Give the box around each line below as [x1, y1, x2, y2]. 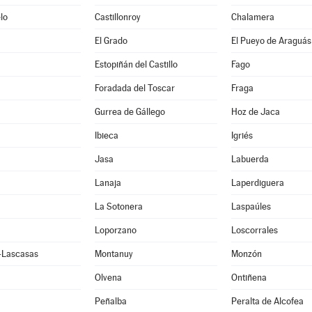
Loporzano [94, 225, 136, 235]
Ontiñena [231, 272, 267, 283]
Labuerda [231, 154, 269, 164]
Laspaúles [231, 201, 271, 212]
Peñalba [94, 296, 127, 306]
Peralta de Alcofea [231, 296, 304, 306]
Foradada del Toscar [94, 83, 175, 93]
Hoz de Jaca [231, 107, 280, 117]
